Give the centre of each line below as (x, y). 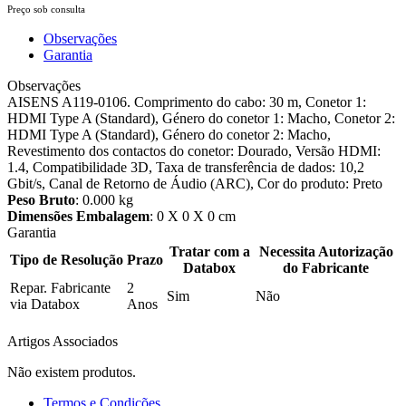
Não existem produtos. (72, 372)
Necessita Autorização (326, 251)
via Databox (45, 304)
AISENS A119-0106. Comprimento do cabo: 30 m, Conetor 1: (187, 101)
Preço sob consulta (46, 9)
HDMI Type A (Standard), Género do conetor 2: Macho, (169, 134)
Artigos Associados (63, 341)
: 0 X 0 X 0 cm (193, 216)
